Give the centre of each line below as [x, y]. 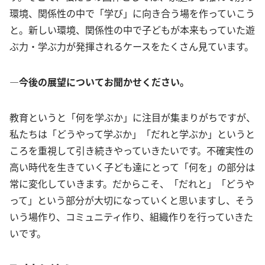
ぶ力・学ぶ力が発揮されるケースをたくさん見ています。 [132, 46]
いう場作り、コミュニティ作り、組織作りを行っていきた [131, 217]
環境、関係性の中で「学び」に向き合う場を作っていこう [132, 13]
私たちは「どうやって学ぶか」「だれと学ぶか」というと [132, 134]
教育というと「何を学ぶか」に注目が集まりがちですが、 [132, 117]
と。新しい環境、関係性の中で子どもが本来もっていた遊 [132, 30]
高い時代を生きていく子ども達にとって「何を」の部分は [132, 167]
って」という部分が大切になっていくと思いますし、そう [132, 200]
